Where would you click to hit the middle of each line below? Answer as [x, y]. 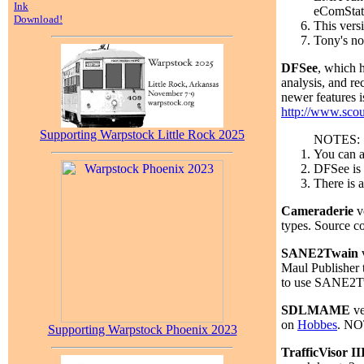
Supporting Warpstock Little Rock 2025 [142, 135]
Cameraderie [317, 211]
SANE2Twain [320, 253]
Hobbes [317, 325]
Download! [38, 19]
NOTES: [337, 140]
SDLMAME [316, 310]
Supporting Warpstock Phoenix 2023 [142, 329]
